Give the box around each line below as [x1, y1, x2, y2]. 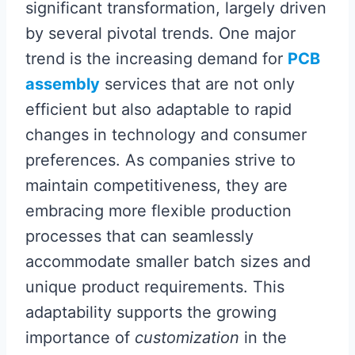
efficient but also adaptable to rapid [25, 100, 292, 119]
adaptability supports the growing [25, 303, 277, 322]
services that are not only [100, 74, 295, 94]
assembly [25, 74, 100, 94]
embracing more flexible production [25, 201, 292, 220]
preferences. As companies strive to [25, 151, 296, 170]
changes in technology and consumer [25, 125, 307, 144]
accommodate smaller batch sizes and [25, 252, 311, 271]
